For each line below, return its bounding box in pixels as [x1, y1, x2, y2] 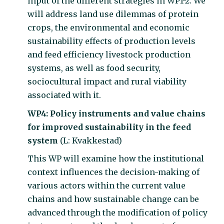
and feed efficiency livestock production [27, 49, 190, 59]
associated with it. [27, 90, 101, 100]
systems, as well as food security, [27, 63, 160, 73]
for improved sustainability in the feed [27, 121, 191, 132]
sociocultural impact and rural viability [27, 76, 186, 86]
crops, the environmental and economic [27, 22, 189, 32]
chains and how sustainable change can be [27, 194, 199, 204]
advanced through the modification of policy [27, 207, 207, 217]
